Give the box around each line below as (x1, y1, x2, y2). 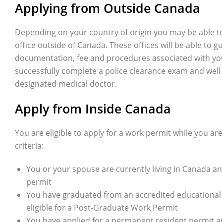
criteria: (15, 140, 46, 151)
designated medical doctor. (15, 78, 119, 90)
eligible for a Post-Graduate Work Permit (26, 202, 178, 213)
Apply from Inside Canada (15, 100, 171, 117)
